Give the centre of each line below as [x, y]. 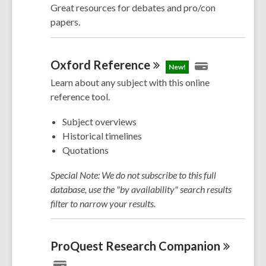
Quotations [85, 150]
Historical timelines [102, 136]
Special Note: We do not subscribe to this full [133, 175]
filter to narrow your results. [103, 203]
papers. [65, 22]
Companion [189, 246]
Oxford [72, 64]
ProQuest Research [104, 246]
